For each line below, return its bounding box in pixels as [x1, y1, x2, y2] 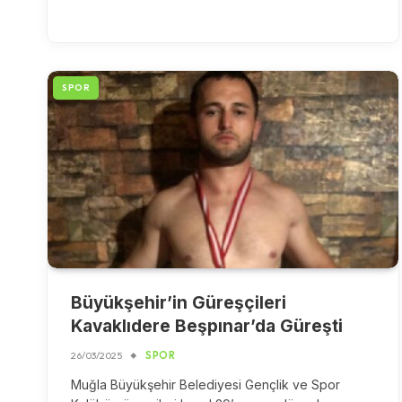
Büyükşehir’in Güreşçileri [71, 293, 286, 314]
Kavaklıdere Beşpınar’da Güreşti [71, 316, 343, 337]
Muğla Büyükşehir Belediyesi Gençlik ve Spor [71, 377, 340, 393]
